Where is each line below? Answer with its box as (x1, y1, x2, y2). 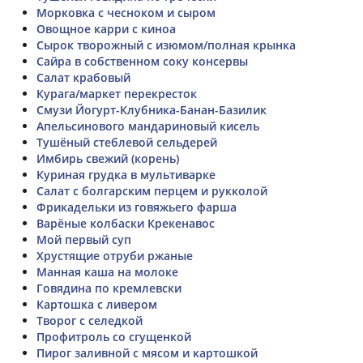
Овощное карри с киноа (36, 20, 176, 36)
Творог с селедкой (36, 312, 143, 328)
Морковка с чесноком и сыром (36, 4, 216, 20)
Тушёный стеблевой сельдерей (36, 134, 217, 150)
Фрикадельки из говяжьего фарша (36, 199, 237, 215)
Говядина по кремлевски (36, 280, 181, 296)
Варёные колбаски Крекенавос (36, 215, 215, 231)
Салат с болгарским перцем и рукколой (36, 182, 267, 199)
